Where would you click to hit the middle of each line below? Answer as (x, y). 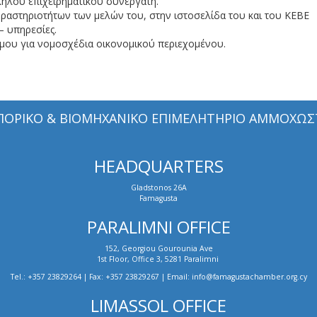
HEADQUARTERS (158, 166)
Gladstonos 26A (158, 188)
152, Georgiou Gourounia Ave (158, 248)
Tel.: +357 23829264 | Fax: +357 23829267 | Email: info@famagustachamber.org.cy (158, 277)
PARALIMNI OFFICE (158, 227)
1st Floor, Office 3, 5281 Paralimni (158, 259)
